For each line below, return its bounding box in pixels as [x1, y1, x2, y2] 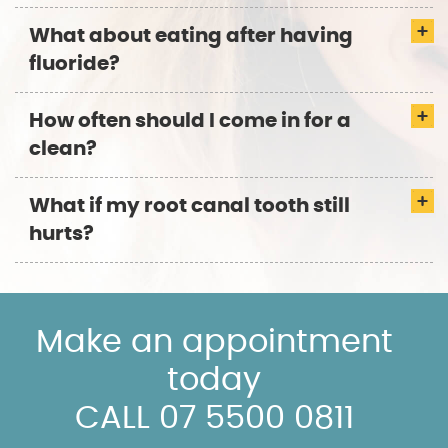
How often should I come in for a [29, 111, 351, 132]
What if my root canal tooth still [29, 196, 350, 217]
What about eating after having [29, 26, 353, 47]
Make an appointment [35, 326, 393, 359]
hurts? [29, 224, 94, 245]
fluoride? [29, 54, 120, 75]
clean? [29, 139, 97, 160]
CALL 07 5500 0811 [74, 402, 354, 435]
